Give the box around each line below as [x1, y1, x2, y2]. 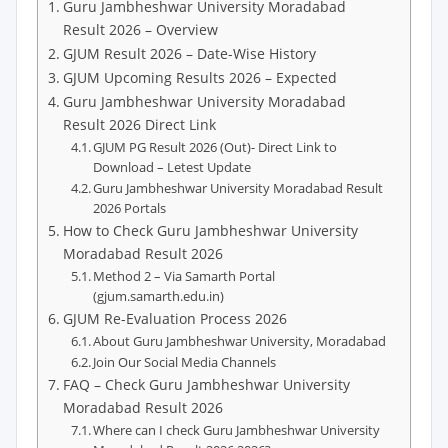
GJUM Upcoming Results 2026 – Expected [62, 68, 337, 87]
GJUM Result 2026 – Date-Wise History [62, 44, 316, 63]
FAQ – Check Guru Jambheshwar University [62, 375, 350, 394]
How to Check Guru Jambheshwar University [62, 221, 358, 240]
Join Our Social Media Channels [93, 353, 277, 371]
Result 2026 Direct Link [62, 115, 216, 134]
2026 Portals [93, 199, 167, 217]
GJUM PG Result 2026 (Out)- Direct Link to [93, 138, 338, 156]
